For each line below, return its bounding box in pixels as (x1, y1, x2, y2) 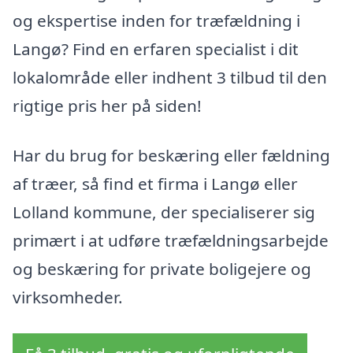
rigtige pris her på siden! (13, 94, 202, 117)
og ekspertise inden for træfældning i (13, 9, 300, 32)
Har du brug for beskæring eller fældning (13, 144, 330, 167)
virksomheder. (13, 286, 123, 309)
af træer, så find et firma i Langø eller (13, 173, 298, 195)
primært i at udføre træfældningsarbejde (13, 229, 329, 252)
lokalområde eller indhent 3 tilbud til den (13, 65, 327, 88)
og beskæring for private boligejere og (13, 258, 311, 281)
